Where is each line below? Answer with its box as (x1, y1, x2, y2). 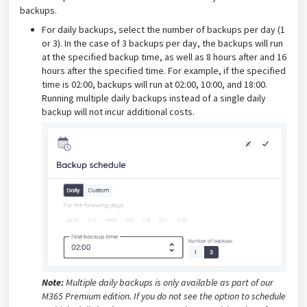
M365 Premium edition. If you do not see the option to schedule (42, 289, 286, 302)
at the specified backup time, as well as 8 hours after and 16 (42, 51, 286, 64)
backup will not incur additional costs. (42, 106, 195, 119)
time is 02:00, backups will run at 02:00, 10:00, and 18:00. (42, 78, 267, 91)
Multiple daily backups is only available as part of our (64, 275, 273, 288)
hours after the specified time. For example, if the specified (42, 64, 286, 77)
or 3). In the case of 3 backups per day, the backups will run (42, 37, 283, 50)
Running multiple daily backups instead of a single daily (42, 92, 266, 105)
